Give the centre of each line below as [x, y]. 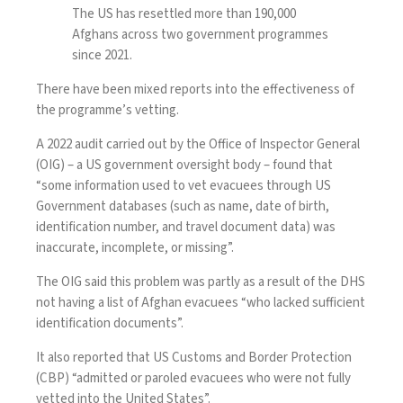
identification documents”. [110, 324]
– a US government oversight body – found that [199, 166]
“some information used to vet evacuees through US [184, 186]
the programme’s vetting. [107, 111]
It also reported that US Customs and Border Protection [194, 358]
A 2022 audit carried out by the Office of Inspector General [198, 145]
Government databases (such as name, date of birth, [183, 207]
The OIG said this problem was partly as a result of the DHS [201, 282]
